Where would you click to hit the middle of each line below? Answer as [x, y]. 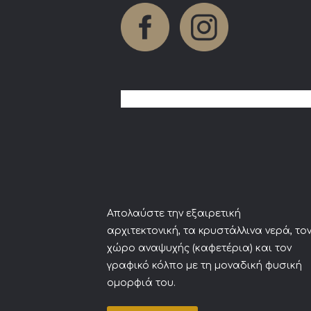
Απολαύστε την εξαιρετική [174, 213]
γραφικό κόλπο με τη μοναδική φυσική [204, 266]
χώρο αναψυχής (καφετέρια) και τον [199, 248]
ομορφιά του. [141, 283]
